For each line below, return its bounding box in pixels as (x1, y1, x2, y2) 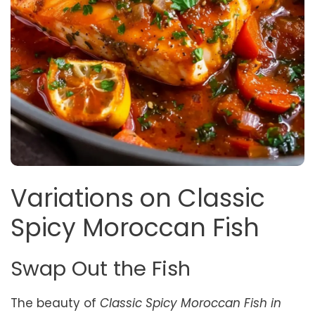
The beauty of (11, 295, 100, 311)
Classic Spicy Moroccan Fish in (100, 295, 281, 311)
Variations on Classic (11, 181, 265, 215)
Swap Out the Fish (11, 255, 191, 283)
